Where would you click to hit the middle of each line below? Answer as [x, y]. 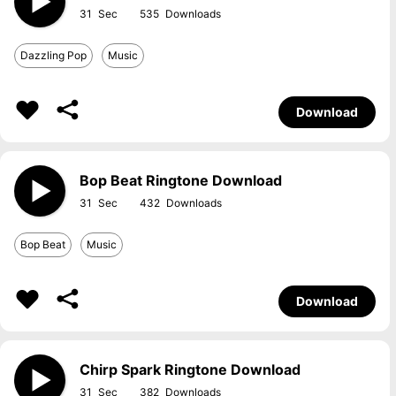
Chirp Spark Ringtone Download [190, 369]
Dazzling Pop [53, 55]
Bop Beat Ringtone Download [181, 180]
